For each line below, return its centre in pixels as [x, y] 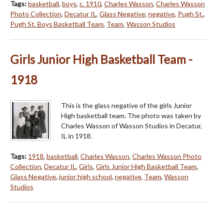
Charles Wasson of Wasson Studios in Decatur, [132, 125]
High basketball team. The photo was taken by [131, 115]
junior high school [85, 176]
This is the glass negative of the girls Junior [126, 105]
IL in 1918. [77, 136]
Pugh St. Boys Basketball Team [57, 24]
